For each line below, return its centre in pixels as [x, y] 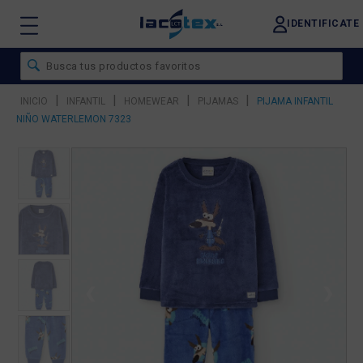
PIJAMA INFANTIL [295, 101]
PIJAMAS [218, 101]
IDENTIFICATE [323, 23]
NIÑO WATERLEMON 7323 [74, 119]
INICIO [34, 101]
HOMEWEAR [152, 101]
